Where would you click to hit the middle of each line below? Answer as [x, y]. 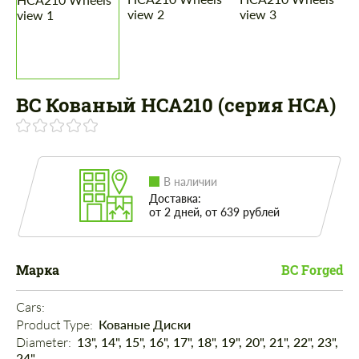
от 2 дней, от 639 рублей [214, 212]
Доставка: [175, 199]
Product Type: [56, 325]
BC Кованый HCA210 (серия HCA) [176, 105]
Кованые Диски [145, 325]
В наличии [190, 182]
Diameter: [45, 343]
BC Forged [312, 270]
